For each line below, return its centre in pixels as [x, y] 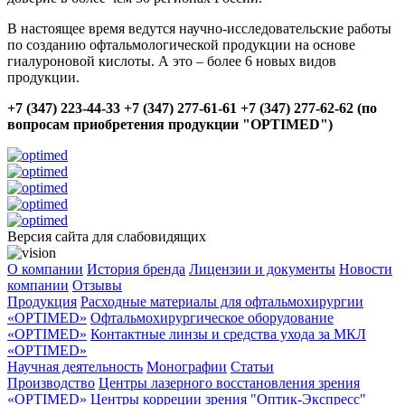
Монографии [187, 367]
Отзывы [97, 285]
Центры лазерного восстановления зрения [229, 383]
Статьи [252, 367]
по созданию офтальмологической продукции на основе [181, 45]
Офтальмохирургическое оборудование [212, 318]
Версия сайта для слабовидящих [107, 236]
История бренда [136, 269]
